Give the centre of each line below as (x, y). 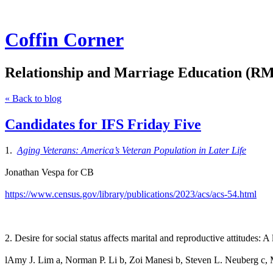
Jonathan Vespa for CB (49, 172)
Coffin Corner (64, 40)
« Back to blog (33, 98)
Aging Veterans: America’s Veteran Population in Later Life (132, 150)
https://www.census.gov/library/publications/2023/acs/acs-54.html (131, 194)
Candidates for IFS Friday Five (103, 124)
